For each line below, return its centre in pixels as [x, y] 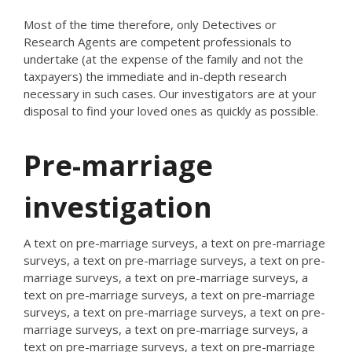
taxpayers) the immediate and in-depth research [155, 76]
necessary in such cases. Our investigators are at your [170, 93]
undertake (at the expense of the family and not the [163, 59]
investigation [118, 207]
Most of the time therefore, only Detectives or [150, 24]
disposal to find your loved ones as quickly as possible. [171, 111]
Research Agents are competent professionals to [158, 42]
